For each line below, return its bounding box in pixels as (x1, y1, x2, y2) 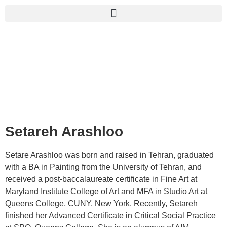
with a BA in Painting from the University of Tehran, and (5, 163, 202, 171)
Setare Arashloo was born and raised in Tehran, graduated (5, 150, 214, 159)
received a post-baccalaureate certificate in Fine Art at (5, 175, 197, 183)
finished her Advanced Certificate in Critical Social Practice (5, 211, 216, 220)
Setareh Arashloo (5, 124, 123, 139)
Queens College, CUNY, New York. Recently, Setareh (5, 199, 198, 208)
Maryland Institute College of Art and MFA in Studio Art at (5, 187, 207, 196)
